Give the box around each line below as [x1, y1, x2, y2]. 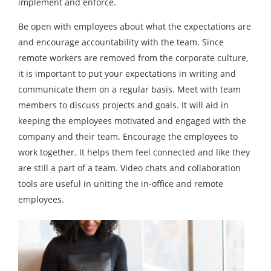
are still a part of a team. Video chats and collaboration [18, 162, 241, 174]
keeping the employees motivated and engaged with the [18, 115, 246, 126]
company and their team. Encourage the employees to [18, 131, 238, 142]
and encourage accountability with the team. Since [18, 36, 224, 48]
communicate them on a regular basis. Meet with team [18, 83, 241, 95]
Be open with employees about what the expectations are [18, 21, 251, 32]
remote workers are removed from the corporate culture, [18, 52, 248, 64]
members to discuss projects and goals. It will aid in [18, 99, 229, 111]
